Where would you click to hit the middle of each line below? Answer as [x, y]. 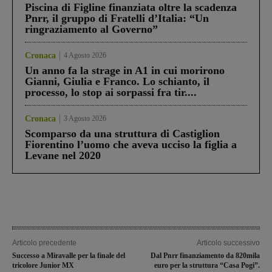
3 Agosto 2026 [85, 119]
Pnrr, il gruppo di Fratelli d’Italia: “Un [117, 19]
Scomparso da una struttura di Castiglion [122, 134]
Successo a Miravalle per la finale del [69, 256]
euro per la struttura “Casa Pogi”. [207, 266]
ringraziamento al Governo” [91, 29]
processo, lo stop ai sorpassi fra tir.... [111, 93]
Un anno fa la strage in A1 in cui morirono [125, 71]
